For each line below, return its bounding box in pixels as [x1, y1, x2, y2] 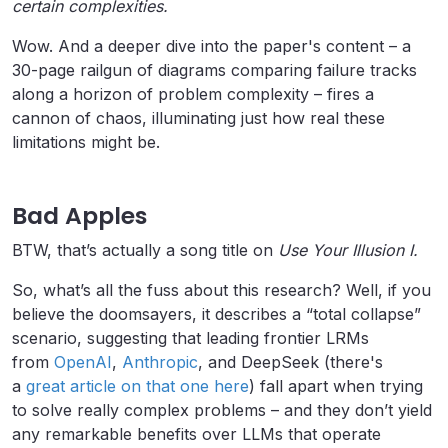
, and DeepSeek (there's [198, 352, 383, 373]
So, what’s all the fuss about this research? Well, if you [12, 280, 431, 301]
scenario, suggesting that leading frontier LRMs [12, 328, 369, 349]
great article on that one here [26, 376, 249, 397]
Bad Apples [12, 199, 147, 233]
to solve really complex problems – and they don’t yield [12, 400, 432, 421]
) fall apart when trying [249, 376, 423, 397]
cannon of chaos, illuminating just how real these [12, 108, 385, 129]
